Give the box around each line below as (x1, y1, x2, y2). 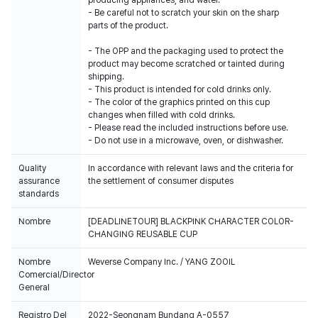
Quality (18, 163, 46, 173)
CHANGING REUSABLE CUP (88, 229, 197, 239)
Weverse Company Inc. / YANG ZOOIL (88, 257, 235, 267)
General (18, 283, 50, 292)
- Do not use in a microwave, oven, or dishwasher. (88, 136, 283, 146)
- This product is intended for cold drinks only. (88, 84, 271, 94)
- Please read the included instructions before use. (88, 123, 288, 133)
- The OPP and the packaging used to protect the (88, 46, 283, 56)
